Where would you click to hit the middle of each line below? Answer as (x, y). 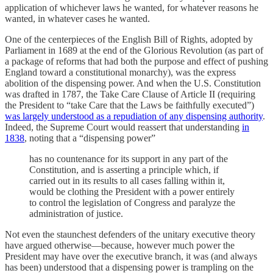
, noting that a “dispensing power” (90, 138)
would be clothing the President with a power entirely (132, 192)
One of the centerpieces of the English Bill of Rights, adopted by (129, 40)
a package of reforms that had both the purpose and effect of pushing (136, 62)
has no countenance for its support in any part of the (129, 159)
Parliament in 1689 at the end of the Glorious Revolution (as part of (134, 51)
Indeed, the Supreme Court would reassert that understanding (123, 127)
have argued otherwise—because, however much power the (120, 246)
